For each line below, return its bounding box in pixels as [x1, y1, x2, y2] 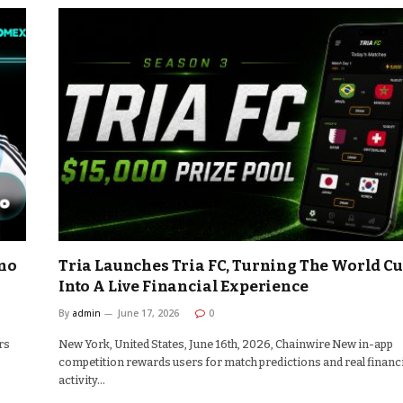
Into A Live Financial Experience [58, 277, 309, 297]
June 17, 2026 [118, 307, 179, 320]
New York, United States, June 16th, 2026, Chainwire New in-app [58, 337, 393, 352]
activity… [58, 373, 105, 388]
